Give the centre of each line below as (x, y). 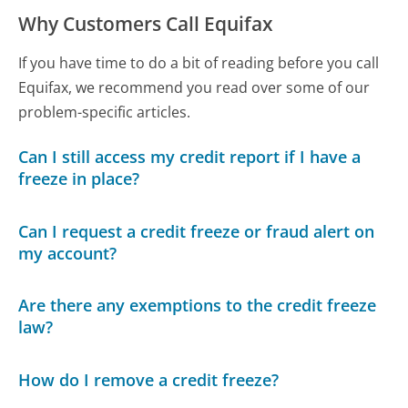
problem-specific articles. (105, 112)
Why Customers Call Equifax (146, 24)
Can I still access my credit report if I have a (190, 157)
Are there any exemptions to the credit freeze (198, 306)
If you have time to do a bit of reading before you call (199, 62)
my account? (68, 253)
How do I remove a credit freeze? (149, 379)
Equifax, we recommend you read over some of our (194, 87)
